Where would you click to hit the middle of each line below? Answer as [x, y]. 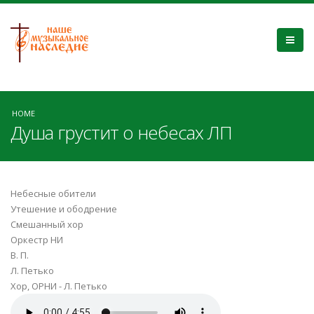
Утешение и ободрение [64, 209]
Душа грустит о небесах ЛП [121, 132]
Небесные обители [53, 193]
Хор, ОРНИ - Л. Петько [59, 286]
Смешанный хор [47, 224]
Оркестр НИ [37, 240]
